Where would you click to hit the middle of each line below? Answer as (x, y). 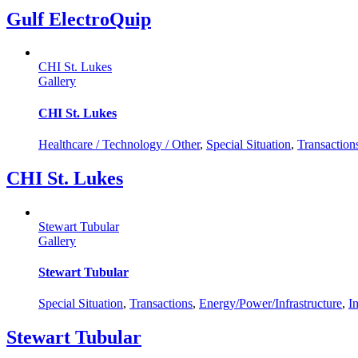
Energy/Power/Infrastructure (270, 304)
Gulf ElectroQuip (79, 19)
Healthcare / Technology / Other (119, 144)
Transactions (161, 304)
